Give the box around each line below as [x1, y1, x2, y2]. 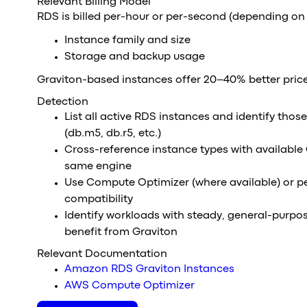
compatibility [64, 195, 133, 204]
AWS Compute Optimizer [64, 281, 195, 291]
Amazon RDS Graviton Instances [64, 265, 234, 274]
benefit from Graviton [64, 228, 177, 237]
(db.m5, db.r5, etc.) [64, 129, 161, 138]
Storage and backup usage [64, 52, 205, 62]
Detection [36, 97, 88, 107]
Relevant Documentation [36, 249, 167, 259]
